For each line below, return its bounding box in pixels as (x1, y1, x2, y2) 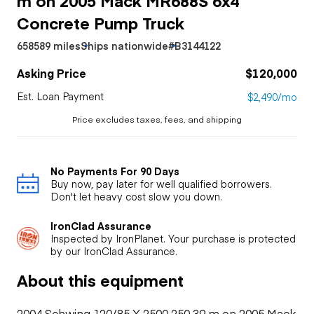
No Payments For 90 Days (50, 163, 179, 178)
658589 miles (17, 38, 81, 53)
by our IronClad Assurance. (50, 243, 177, 258)
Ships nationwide (81, 38, 168, 53)
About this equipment (17, 268, 184, 291)
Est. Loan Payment (17, 88, 104, 103)
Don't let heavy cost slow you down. (50, 189, 222, 203)
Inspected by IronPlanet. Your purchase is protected (50, 231, 296, 245)
